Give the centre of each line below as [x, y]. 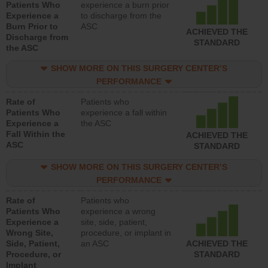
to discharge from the [121, 16]
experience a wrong [118, 211]
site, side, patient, [114, 222]
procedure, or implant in [126, 233]
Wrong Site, [30, 233]
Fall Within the [36, 134]
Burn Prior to [32, 27]
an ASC [95, 244]
